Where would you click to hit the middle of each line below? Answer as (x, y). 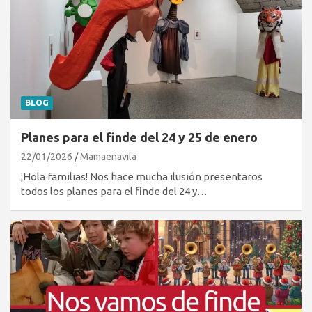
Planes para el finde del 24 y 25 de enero (139, 137)
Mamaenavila (108, 156)
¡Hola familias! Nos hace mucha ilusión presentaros (142, 176)
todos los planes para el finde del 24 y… (114, 191)
